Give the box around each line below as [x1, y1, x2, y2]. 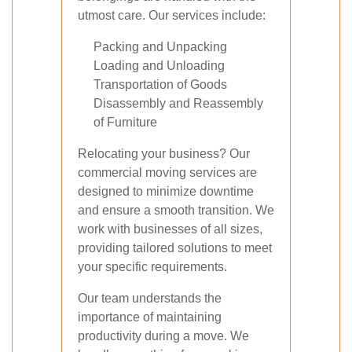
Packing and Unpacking [93, 40, 227, 53]
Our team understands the [78, 291, 222, 305]
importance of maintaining [78, 310, 222, 324]
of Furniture [93, 115, 157, 129]
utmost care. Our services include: [78, 9, 266, 22]
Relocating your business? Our [78, 147, 250, 160]
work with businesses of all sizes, [78, 222, 262, 236]
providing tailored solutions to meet [78, 241, 272, 255]
